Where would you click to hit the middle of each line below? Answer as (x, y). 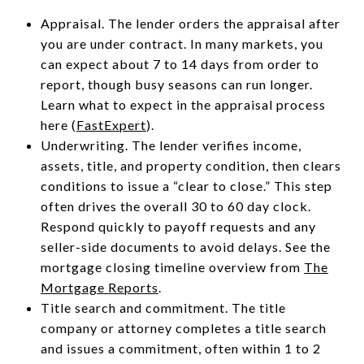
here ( (58, 124)
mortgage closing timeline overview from (172, 266)
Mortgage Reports (99, 287)
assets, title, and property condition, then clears (191, 165)
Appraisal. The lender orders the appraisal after (190, 23)
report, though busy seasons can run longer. (176, 84)
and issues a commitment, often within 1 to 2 (180, 348)
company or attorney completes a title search (183, 327)
